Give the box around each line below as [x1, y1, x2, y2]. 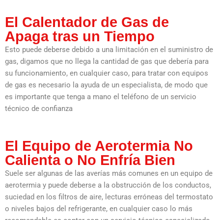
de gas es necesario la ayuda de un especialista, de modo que [5, 80, 208, 89]
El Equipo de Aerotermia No [5, 137, 193, 154]
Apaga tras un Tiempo [5, 28, 155, 44]
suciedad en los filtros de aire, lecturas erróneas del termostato [5, 192, 213, 201]
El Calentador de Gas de [5, 14, 169, 30]
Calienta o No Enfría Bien [5, 152, 175, 168]
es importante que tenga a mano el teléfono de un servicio [5, 92, 196, 101]
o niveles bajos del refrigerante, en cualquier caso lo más [5, 204, 192, 213]
